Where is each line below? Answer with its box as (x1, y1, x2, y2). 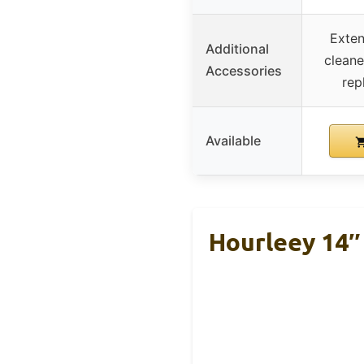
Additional (206, 41, 269, 58)
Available (206, 132, 261, 149)
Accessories (206, 63, 282, 80)
